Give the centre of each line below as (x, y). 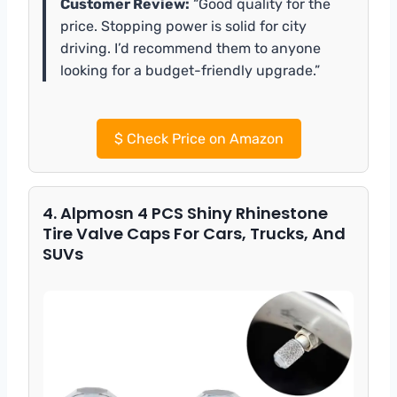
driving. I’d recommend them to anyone (191, 48)
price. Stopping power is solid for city (183, 26)
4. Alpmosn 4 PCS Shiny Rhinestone (185, 213)
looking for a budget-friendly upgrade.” (190, 70)
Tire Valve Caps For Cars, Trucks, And (194, 233)
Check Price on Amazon (203, 138)
